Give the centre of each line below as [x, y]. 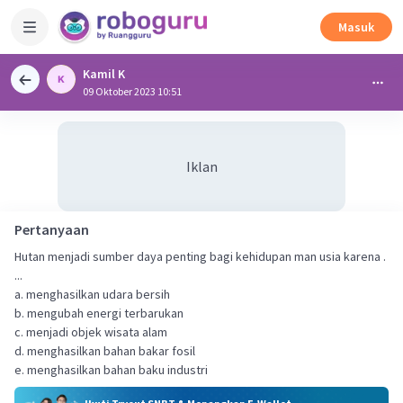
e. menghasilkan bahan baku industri [111, 370]
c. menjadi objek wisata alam [91, 332]
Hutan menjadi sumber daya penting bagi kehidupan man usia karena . [200, 256]
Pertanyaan [52, 229]
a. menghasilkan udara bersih [92, 294]
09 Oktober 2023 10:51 [132, 91]
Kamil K [104, 74]
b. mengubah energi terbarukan [99, 313]
